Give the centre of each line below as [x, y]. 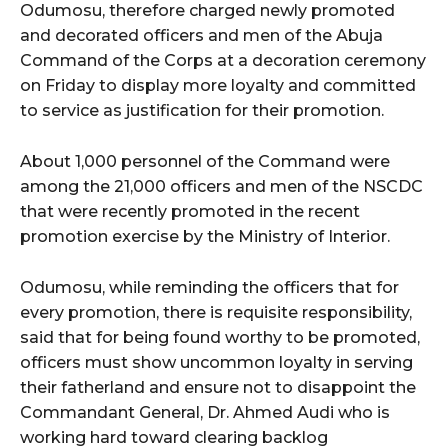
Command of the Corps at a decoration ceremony [223, 60]
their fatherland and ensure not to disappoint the [218, 387]
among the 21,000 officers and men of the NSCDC [221, 186]
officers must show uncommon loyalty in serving [216, 362]
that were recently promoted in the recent [190, 211]
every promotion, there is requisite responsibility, [216, 312]
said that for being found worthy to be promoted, [220, 337]
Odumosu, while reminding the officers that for [209, 287]
